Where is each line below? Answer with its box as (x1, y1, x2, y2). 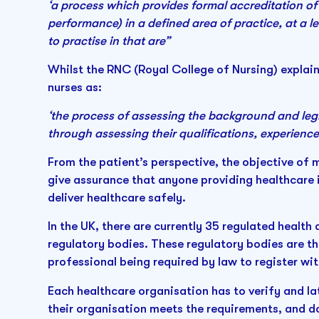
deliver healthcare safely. (48, 191, 187, 205)
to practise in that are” (48, 33, 171, 48)
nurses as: (48, 80, 103, 94)
